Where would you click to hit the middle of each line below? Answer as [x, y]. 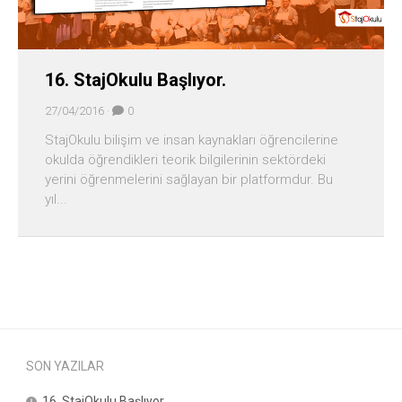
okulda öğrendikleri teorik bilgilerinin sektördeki [185, 160]
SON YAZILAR [65, 367]
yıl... [56, 200]
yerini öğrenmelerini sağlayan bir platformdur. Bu [189, 180]
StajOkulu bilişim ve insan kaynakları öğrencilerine [192, 140]
